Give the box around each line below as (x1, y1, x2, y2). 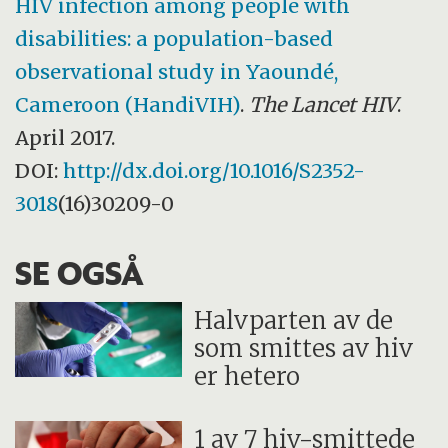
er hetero (194, 360, 301, 392)
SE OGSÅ (15, 252, 145, 293)
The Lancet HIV (249, 92, 398, 118)
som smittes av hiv (194, 332, 414, 364)
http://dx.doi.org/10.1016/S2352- (63, 158, 366, 184)
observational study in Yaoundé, (15, 59, 339, 85)
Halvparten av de (194, 304, 394, 336)
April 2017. (15, 125, 116, 151)
